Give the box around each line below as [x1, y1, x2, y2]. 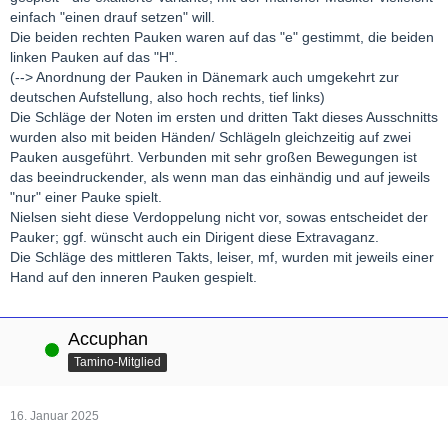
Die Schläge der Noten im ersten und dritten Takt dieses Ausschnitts [10, 109, 438, 126]
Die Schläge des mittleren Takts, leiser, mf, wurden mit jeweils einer [10, 249, 434, 266]
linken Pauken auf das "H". [10, 49, 178, 66]
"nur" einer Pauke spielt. [10, 189, 162, 206]
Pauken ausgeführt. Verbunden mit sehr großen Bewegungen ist [10, 149, 417, 166]
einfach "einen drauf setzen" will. [10, 9, 215, 26]
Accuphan [68, 329, 148, 350]
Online [10, 342, 46, 357]
